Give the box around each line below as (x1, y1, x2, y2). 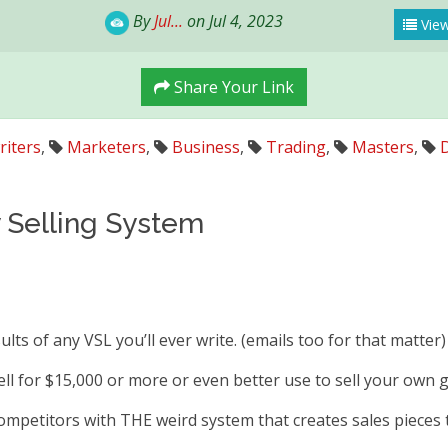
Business (171, 136, 240, 158)
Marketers (66, 136, 146, 158)
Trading (265, 136, 326, 158)
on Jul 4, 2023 (183, 10, 284, 32)
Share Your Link (170, 76, 294, 98)
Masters (351, 136, 414, 158)
